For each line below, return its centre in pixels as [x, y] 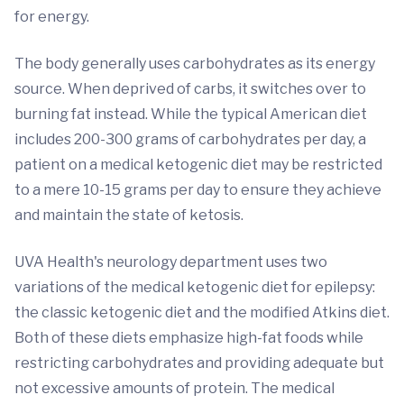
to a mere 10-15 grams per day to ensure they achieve [198, 190]
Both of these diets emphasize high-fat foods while [189, 338]
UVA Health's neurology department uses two [171, 262]
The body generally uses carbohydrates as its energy [195, 64]
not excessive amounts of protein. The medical [174, 388]
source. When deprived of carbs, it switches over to [190, 89]
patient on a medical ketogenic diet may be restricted [198, 165]
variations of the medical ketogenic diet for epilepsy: [195, 287]
